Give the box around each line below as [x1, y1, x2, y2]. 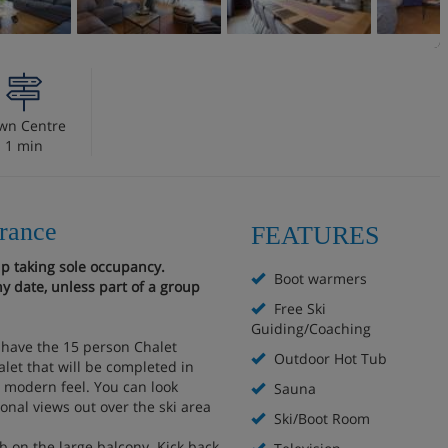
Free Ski [270, 299, 326, 318]
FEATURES [251, 221, 379, 250]
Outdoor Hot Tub [270, 349, 387, 368]
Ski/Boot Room [270, 409, 370, 428]
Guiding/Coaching [251, 319, 371, 338]
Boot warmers [270, 269, 367, 288]
